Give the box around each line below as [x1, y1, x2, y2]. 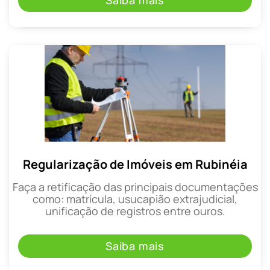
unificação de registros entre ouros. [45, 204, 225, 219]
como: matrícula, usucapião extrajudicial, [33, 192, 237, 207]
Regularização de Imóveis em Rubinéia [22, 156, 248, 173]
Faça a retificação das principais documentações [12, 180, 258, 195]
